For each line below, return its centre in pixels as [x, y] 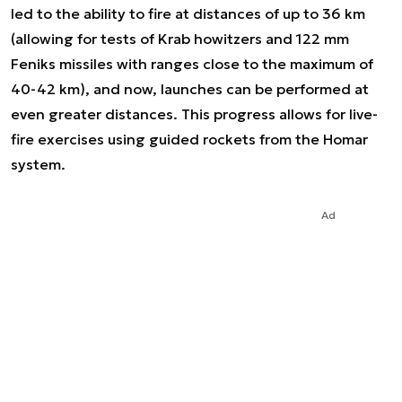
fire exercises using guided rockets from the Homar [189, 139]
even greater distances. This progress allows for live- [194, 114]
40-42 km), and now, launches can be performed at [190, 89]
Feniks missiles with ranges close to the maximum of [192, 64]
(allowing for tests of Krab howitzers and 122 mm [180, 39]
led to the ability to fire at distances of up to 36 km [188, 13]
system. [38, 164]
